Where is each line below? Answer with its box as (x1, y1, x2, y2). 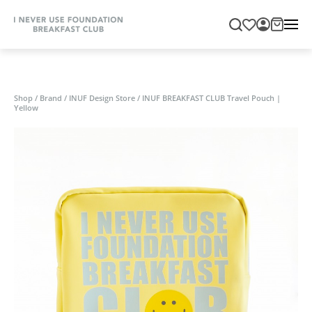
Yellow (14, 104, 38, 113)
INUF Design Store (69, 94, 135, 103)
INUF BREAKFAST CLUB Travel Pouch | (142, 94, 281, 103)
